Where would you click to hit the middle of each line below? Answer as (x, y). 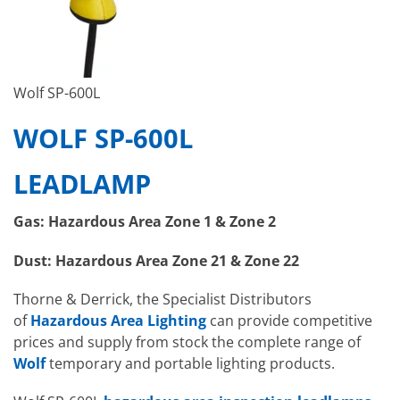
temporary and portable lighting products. (190, 363)
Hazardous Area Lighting (118, 320)
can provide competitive (289, 320)
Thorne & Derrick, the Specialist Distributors (162, 299)
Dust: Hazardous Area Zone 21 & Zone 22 (156, 260)
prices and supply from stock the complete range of (187, 342)
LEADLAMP (82, 183)
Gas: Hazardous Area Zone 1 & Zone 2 (145, 222)
